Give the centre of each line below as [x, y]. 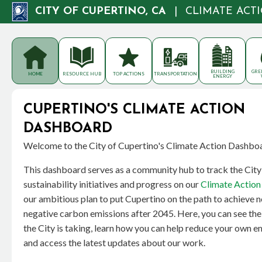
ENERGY [222, 76]
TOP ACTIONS [129, 74]
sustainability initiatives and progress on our [112, 184]
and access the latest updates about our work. [114, 242]
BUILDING [222, 71]
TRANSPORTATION [175, 74]
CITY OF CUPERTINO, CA [101, 11]
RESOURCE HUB [82, 74]
